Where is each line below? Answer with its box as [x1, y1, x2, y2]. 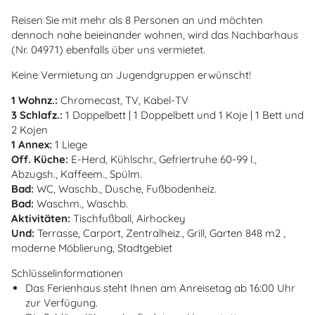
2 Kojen [11, 122, 48, 136]
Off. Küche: [11, 152, 68, 166]
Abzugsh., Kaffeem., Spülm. [11, 167, 142, 181]
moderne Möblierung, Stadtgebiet [11, 240, 172, 255]
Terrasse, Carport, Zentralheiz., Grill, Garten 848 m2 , [34, 226, 285, 240]
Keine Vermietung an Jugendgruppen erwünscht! [11, 67, 251, 82]
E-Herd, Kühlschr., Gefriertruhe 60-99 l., [68, 152, 257, 166]
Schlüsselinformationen [11, 266, 123, 280]
